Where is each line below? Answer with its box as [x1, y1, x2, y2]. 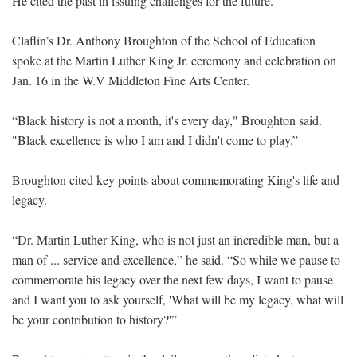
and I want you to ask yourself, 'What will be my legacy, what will [12, 290, 343, 308]
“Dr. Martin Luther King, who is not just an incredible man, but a [12, 230, 339, 248]
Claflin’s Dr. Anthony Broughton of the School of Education [12, 31, 316, 49]
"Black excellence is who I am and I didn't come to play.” [12, 131, 298, 148]
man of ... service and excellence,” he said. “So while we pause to [12, 250, 340, 268]
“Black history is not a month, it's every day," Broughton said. [12, 111, 322, 128]
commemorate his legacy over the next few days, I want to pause [12, 270, 333, 288]
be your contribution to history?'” [12, 310, 177, 328]
